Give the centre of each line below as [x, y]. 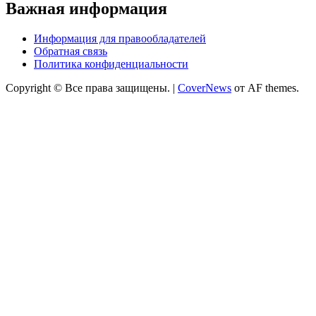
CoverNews [205, 88]
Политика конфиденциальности [111, 64]
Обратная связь [71, 51]
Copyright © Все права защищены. [89, 88]
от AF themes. [265, 88]
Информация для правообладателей [120, 39]
